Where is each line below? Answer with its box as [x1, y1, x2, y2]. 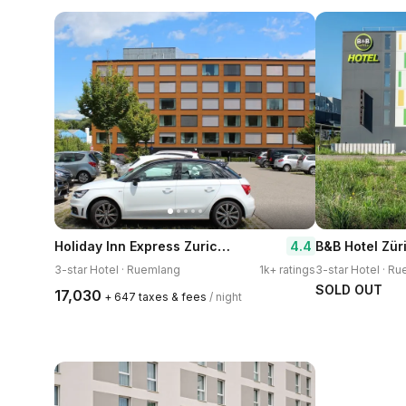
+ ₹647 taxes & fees [104, 290, 207, 304]
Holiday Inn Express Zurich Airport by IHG [217, 237, 230, 255]
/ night [209, 290, 242, 304]
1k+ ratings [259, 263, 315, 276]
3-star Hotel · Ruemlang [54, 263, 180, 276]
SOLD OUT [315, 282, 382, 297]
